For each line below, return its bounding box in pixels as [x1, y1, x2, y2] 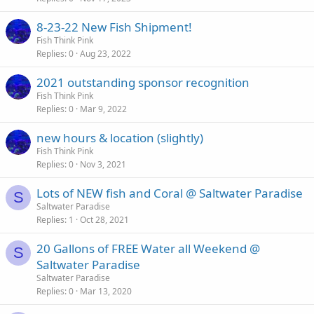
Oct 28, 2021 [80, 214, 129, 226]
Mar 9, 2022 [80, 103, 127, 115]
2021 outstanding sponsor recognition [36, 74, 250, 90]
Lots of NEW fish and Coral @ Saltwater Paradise [36, 185, 303, 201]
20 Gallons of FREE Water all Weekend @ [36, 240, 260, 257]
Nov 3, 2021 [80, 158, 126, 170]
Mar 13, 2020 [80, 285, 132, 297]
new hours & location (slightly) [36, 130, 203, 146]
